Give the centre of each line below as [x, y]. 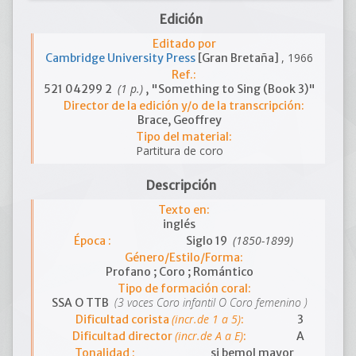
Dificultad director [124, 336]
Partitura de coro [179, 151]
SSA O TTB [81, 303]
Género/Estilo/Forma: [184, 257]
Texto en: [184, 210]
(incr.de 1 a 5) [206, 319]
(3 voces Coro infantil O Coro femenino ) [209, 302]
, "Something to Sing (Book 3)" [229, 89]
